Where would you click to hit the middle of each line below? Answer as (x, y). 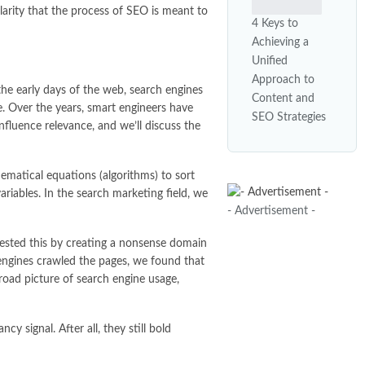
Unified (270, 61)
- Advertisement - (271, 211)
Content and (283, 98)
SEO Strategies (289, 117)
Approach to (283, 79)
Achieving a (280, 42)
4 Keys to (275, 23)
